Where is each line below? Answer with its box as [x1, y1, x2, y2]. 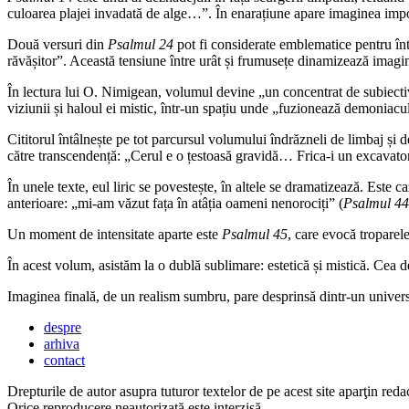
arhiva [44, 335, 79, 351]
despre [44, 319, 81, 335]
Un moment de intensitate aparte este [7, 225, 222, 242]
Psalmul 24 [108, 36, 173, 52]
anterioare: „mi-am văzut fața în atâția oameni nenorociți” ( [7, 194, 343, 211]
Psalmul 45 [222, 225, 288, 242]
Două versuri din [7, 36, 108, 52]
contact [44, 351, 85, 368]
